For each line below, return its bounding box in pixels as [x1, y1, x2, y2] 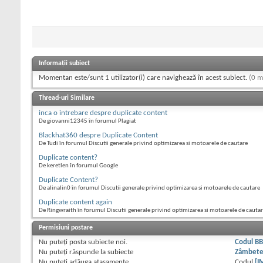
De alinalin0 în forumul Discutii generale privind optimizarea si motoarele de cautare [39, 185, 260, 192]
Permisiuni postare [39, 224, 93, 232]
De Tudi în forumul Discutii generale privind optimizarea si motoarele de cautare [39, 140, 248, 147]
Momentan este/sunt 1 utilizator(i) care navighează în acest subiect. [39, 74, 249, 82]
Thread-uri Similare [39, 95, 95, 102]
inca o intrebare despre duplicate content [39, 109, 167, 117]
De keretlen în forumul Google [39, 163, 118, 170]
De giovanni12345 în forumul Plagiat [39, 118, 136, 125]
